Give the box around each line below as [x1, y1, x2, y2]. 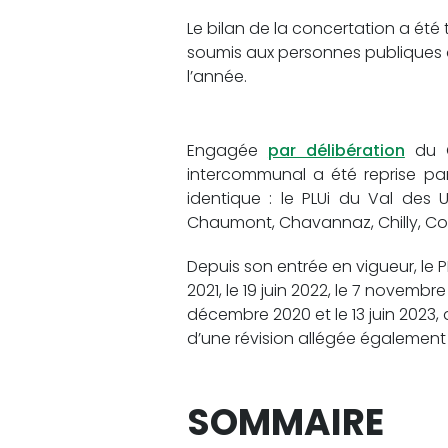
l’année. [187, 65, 247, 88]
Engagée [187, 139, 268, 162]
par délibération [267, 139, 405, 162]
